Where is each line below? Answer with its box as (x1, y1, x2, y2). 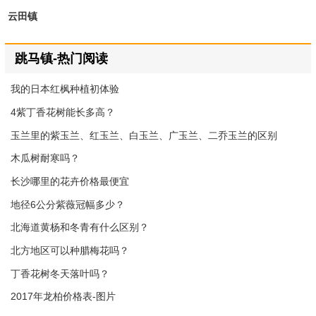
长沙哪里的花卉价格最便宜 (11, 175, 130, 187)
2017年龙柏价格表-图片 (11, 291, 116, 303)
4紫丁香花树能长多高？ (11, 106, 116, 118)
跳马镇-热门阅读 (14, 51, 108, 66)
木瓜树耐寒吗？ (11, 152, 80, 164)
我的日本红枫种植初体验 (11, 83, 120, 95)
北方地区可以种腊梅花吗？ (11, 245, 130, 257)
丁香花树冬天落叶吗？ (11, 267, 110, 279)
